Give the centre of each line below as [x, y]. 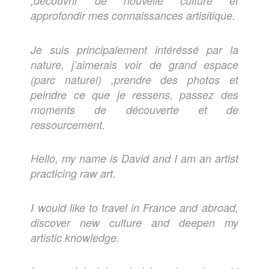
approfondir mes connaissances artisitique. [133, 16]
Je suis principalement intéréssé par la [134, 49]
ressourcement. [68, 124]
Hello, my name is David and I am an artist [134, 159]
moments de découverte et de [134, 109]
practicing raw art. [74, 174]
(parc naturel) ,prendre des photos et [134, 79]
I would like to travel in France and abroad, [134, 207]
